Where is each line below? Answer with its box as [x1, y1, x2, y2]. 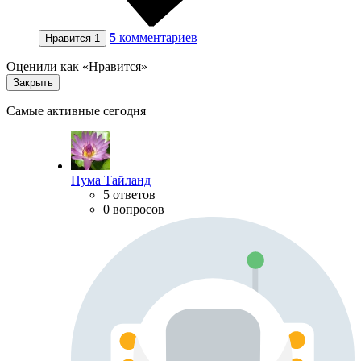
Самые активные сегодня [6, 104, 146, 118]
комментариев [119, 31, 197, 45]
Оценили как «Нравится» [6, 60, 147, 74]
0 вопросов [103, 202, 164, 217]
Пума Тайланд [71, 173, 151, 188]
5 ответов [103, 188, 156, 202]
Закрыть [13, 77, 53, 89]
